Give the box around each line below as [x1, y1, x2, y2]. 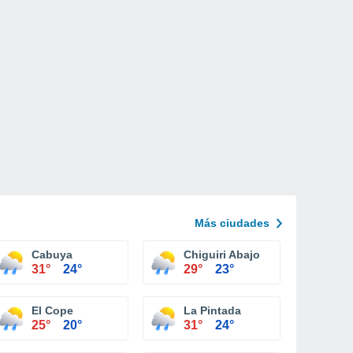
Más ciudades [195, 217, 269, 229]
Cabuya [32, 248, 72, 261]
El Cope [32, 304, 73, 317]
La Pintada [184, 304, 241, 317]
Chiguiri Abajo [184, 248, 260, 261]
